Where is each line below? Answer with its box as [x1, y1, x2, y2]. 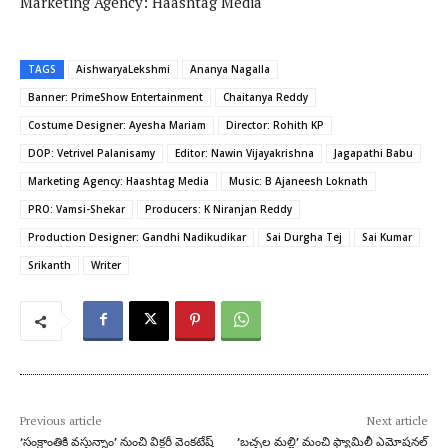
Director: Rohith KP [226, 118, 324, 133]
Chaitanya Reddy [223, 90, 308, 105]
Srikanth [28, 258, 71, 273]
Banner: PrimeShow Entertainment [28, 90, 203, 105]
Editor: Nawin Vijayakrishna [175, 146, 314, 161]
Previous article [20, 413, 102, 429]
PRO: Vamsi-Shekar [28, 202, 125, 217]
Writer [91, 258, 121, 273]
